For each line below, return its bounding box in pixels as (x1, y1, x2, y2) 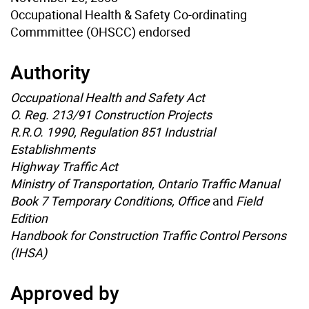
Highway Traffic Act (10, 157, 118, 175)
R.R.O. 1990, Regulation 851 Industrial (10, 123, 215, 140)
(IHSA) (10, 243, 47, 261)
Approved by (10, 279, 119, 306)
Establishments (10, 140, 95, 157)
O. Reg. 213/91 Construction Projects (10, 106, 212, 123)
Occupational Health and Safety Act (10, 88, 205, 106)
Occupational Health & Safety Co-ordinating (10, 6, 247, 23)
